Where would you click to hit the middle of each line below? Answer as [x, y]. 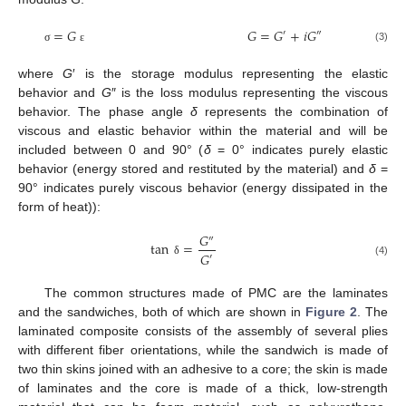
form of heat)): [59, 207]
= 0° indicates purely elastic [299, 150]
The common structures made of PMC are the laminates [216, 292]
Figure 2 [331, 311]
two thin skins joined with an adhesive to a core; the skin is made [203, 368]
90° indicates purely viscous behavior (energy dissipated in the [203, 188]
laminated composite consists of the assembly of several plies [203, 330]
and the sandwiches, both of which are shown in [162, 311]
